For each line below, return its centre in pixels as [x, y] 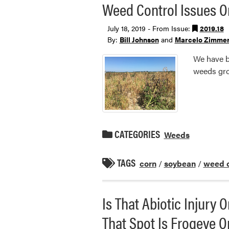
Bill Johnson [139, 39]
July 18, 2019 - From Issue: [150, 28]
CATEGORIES [136, 133]
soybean [180, 163]
